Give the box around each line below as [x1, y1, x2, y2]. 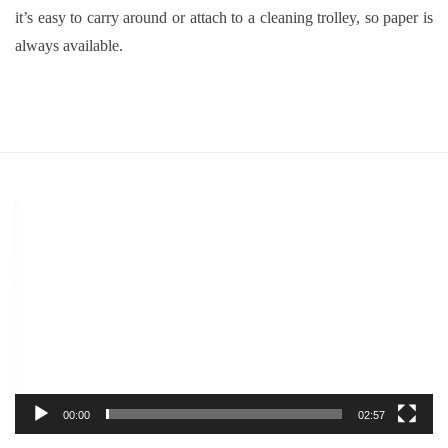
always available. [15, 37, 123, 54]
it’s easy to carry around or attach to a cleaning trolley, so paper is [15, 9, 433, 26]
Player [14, 231, 60, 248]
